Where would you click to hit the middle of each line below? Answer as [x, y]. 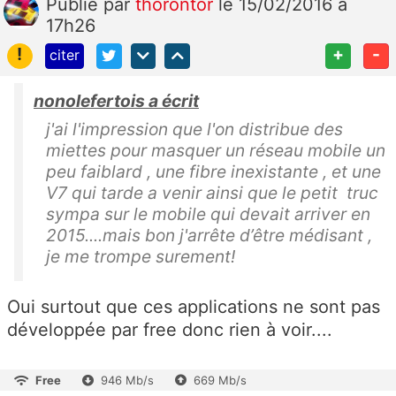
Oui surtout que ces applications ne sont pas [194, 307]
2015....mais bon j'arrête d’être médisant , [209, 236]
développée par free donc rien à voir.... [170, 330]
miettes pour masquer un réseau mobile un [216, 151]
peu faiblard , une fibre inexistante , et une [213, 172]
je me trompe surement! [141, 257]
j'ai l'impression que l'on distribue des [194, 129]
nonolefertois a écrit [116, 101]
